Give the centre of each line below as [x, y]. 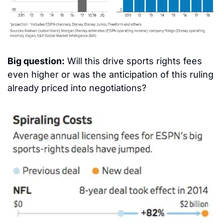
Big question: [36, 61]
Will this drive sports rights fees [133, 61]
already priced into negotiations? [77, 88]
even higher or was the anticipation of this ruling [111, 75]
